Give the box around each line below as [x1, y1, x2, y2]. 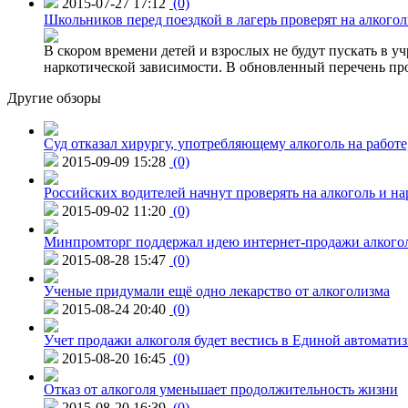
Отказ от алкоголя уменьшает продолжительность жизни [44, 381, 398, 397]
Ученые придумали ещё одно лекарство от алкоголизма [44, 282, 390, 299]
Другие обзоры [7, 89, 101, 106]
